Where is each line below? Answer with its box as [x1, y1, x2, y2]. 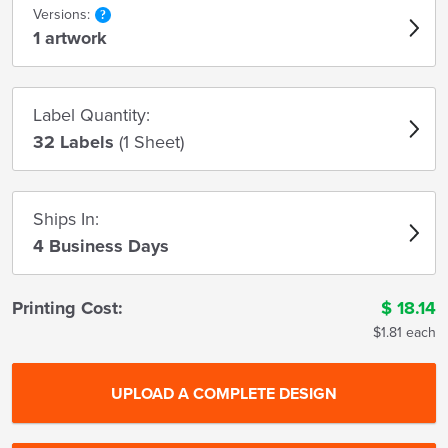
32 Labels [33, 131, 119, 153]
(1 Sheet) [119, 131, 184, 153]
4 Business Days [33, 235, 169, 257]
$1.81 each [372, 324, 436, 341]
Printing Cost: [12, 297, 123, 319]
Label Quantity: [33, 104, 150, 126]
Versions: [33, 6, 90, 23]
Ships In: [33, 208, 99, 230]
